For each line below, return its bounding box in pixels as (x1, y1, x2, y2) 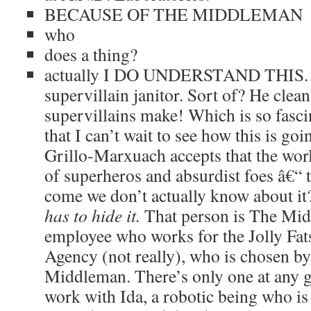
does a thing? (44, 42, 137, 66)
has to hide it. (44, 203, 144, 227)
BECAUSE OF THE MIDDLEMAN (44, 2, 303, 26)
